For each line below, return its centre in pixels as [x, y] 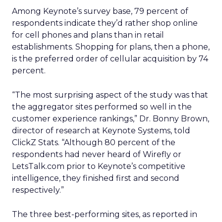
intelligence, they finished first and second [96, 178]
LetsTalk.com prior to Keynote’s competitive [99, 166]
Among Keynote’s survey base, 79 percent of [100, 11]
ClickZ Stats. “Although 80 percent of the [94, 142]
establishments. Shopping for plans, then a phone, [111, 47]
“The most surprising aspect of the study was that [110, 95]
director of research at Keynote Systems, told [101, 131]
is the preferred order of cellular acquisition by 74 [110, 59]
